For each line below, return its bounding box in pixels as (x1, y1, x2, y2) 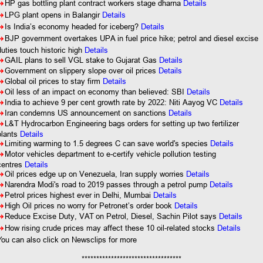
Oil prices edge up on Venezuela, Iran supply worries (5, 169, 187, 178)
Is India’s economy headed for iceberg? (5, 22, 141, 31)
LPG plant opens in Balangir (5, 10, 103, 19)
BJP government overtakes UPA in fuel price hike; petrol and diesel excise (5, 33, 259, 43)
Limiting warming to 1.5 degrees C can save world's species (5, 139, 211, 148)
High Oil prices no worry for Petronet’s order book (5, 201, 175, 210)
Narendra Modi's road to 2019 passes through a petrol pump (5, 180, 210, 189)
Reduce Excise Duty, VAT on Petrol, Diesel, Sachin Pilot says (5, 211, 220, 221)
